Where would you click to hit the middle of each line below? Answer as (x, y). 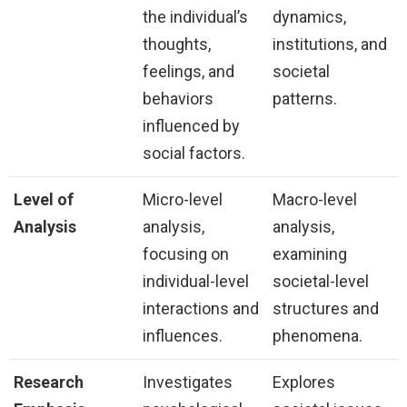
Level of (44, 200)
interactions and (201, 309)
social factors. (194, 154)
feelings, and (189, 72)
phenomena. (318, 336)
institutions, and (330, 45)
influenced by (191, 126)
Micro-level (183, 200)
